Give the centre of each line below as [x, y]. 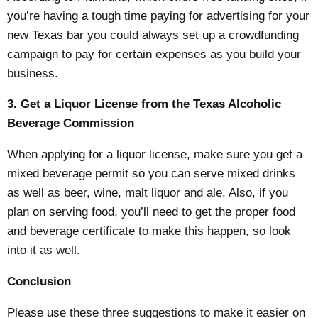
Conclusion [39, 282]
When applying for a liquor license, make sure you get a [155, 155]
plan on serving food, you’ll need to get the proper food [152, 212]
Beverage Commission [71, 124]
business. [33, 73]
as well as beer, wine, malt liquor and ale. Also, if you [148, 193]
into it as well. [44, 251]
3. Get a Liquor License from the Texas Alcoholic [144, 104]
